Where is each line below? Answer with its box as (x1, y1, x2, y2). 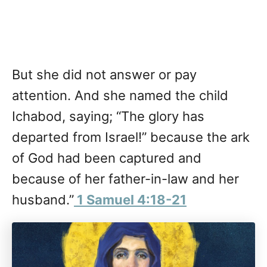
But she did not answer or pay (12, 67, 197, 83)
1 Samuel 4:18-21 (74, 192, 187, 208)
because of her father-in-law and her (12, 171, 239, 187)
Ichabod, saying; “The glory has (12, 108, 204, 125)
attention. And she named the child (12, 88, 228, 104)
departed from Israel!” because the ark (12, 129, 250, 145)
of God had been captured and (12, 150, 201, 166)
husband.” (12, 192, 74, 208)
